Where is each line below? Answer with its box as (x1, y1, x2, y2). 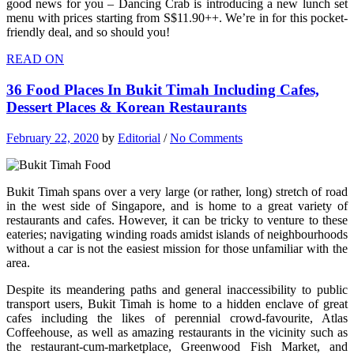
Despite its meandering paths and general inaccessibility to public (6, 282, 348, 296)
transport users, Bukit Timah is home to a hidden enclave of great (6, 296, 348, 311)
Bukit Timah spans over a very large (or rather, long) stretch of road (6, 184, 348, 198)
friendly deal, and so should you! (6, 25, 170, 40)
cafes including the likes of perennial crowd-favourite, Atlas (6, 311, 348, 325)
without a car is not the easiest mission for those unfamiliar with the (6, 241, 348, 255)
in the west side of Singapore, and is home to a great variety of (6, 198, 348, 213)
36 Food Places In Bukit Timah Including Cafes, (6, 81, 319, 99)
